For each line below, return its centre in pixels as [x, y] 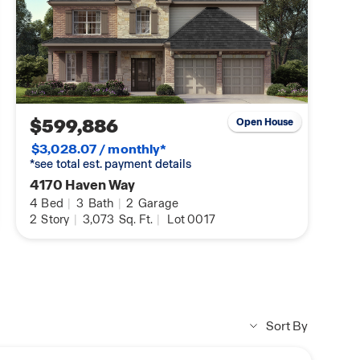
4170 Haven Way [83, 185]
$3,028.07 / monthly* [99, 149]
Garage [157, 204]
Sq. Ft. [135, 220]
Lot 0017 [191, 220]
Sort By [287, 327]
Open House [265, 122]
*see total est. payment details [111, 164]
